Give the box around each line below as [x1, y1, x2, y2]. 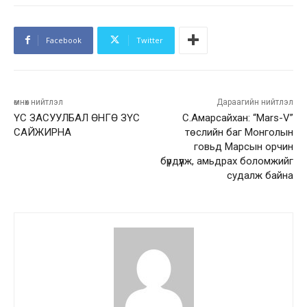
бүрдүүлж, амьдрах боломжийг [160, 154, 293, 167]
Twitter [136, 34, 163, 45]
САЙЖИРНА [14, 125, 71, 138]
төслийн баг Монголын [184, 125, 293, 138]
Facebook [46, 34, 82, 45]
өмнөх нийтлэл [14, 97, 63, 107]
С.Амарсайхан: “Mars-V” [182, 111, 293, 124]
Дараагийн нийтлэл [216, 97, 293, 107]
